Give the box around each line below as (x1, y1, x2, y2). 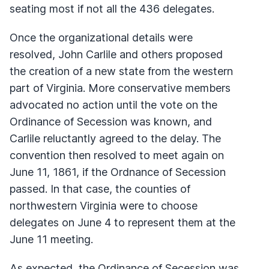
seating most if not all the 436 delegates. (10, 2, 214, 15)
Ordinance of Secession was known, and (10, 115, 212, 128)
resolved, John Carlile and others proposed (10, 47, 223, 61)
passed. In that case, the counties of (10, 182, 190, 195)
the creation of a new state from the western (10, 64, 233, 77)
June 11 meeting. (10, 232, 93, 246)
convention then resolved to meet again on (10, 148, 224, 162)
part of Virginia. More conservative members (10, 81, 231, 94)
